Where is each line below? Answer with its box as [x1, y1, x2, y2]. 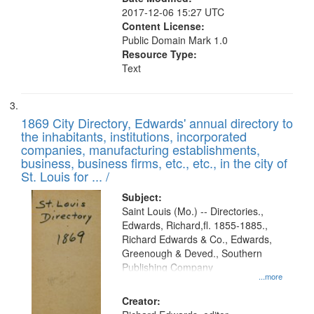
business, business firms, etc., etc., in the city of [21, 153, 287, 172]
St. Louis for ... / [21, 167, 109, 185]
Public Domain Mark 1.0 [122, 33, 228, 47]
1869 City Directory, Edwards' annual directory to [21, 114, 293, 132]
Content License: [122, 19, 205, 33]
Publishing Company [122, 260, 214, 274]
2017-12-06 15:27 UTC [122, 5, 225, 19]
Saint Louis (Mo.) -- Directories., [122, 204, 264, 218]
